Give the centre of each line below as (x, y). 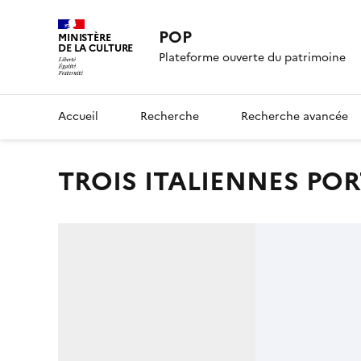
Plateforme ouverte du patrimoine (253, 58)
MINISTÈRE (85, 37)
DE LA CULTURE (96, 48)
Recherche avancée (295, 116)
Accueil (78, 116)
